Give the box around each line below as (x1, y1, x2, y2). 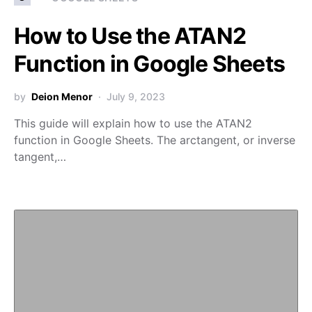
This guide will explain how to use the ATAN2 (14, 116, 252, 130)
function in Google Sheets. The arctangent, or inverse (14, 133, 295, 147)
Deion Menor (31, 91, 93, 102)
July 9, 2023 (107, 91, 165, 102)
